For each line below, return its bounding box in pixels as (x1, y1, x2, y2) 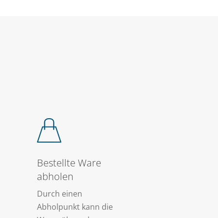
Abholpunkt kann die (37, 201, 113, 213)
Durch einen (37, 188, 83, 200)
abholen (37, 170, 74, 183)
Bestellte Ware (37, 156, 102, 170)
